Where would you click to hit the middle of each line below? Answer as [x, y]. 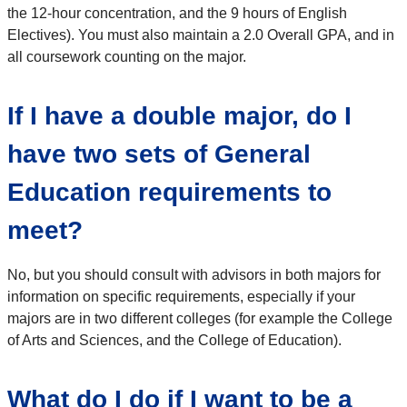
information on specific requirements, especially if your [181, 296]
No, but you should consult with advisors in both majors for [194, 274]
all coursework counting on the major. [129, 56]
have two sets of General [159, 154]
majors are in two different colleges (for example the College [200, 318]
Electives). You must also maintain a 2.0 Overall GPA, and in [201, 35]
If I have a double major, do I [179, 115]
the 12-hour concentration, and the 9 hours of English [177, 13]
